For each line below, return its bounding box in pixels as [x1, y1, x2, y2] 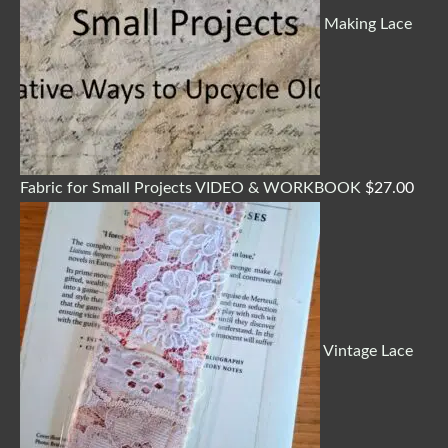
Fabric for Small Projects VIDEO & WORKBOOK [20, 179, 361, 196]
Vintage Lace [323, 343, 413, 359]
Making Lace [324, 16, 412, 32]
